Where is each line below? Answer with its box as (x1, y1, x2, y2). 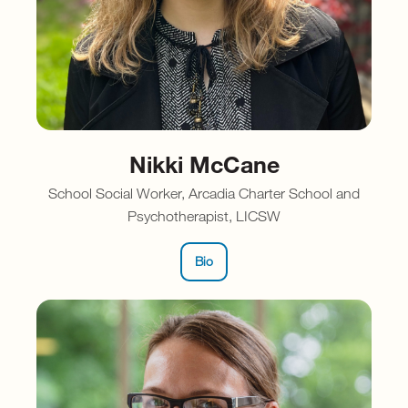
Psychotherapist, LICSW (127, 208, 280, 225)
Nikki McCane (128, 149, 280, 178)
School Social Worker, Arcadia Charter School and (48, 185, 360, 202)
